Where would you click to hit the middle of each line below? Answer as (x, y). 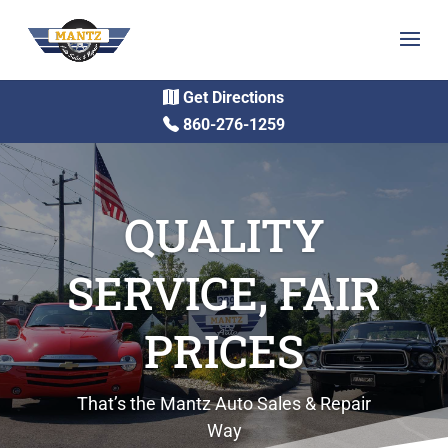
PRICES (224, 351)
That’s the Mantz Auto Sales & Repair (224, 404)
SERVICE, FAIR (224, 293)
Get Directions (234, 97)
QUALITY (224, 235)
